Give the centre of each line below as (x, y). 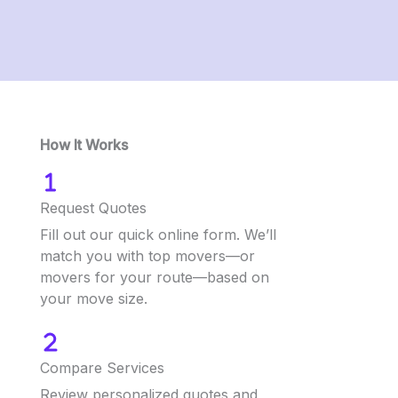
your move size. (94, 298)
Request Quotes (93, 207)
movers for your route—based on (155, 277)
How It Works (84, 145)
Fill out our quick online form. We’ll (158, 234)
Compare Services (102, 368)
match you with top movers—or (147, 255)
